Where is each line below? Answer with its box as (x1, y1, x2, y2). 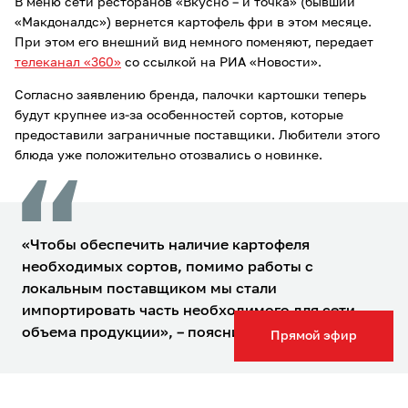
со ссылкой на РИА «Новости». (121, 56, 321, 69)
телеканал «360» (15, 56, 121, 69)
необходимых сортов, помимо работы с (22, 260, 313, 275)
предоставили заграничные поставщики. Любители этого (15, 128, 380, 142)
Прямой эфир (270, 330, 357, 342)
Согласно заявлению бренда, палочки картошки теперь (15, 88, 366, 102)
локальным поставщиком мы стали (22, 281, 277, 297)
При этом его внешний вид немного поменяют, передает (15, 36, 373, 49)
